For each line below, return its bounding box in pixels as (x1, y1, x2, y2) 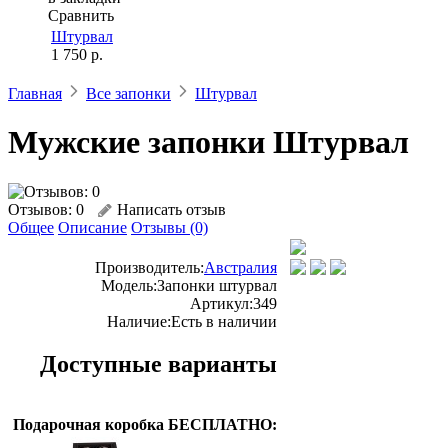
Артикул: (190, 294, 253, 312)
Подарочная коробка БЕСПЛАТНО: (13, 415, 277, 433)
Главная (8, 85, 62, 102)
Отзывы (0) (131, 218, 208, 236)
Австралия (204, 258, 277, 276)
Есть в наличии (171, 312, 277, 330)
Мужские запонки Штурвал (8, 124, 409, 161)
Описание (58, 218, 127, 236)
